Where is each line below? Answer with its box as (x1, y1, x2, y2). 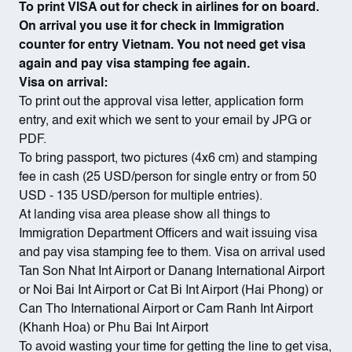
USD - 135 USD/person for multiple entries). (19, 189, 262, 203)
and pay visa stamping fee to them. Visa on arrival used (19, 246, 325, 259)
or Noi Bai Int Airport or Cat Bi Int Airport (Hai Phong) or (19, 284, 323, 297)
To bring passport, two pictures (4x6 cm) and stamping (19, 152, 317, 165)
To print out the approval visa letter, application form (19, 95, 303, 108)
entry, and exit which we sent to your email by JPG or (19, 114, 311, 127)
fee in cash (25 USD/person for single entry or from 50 (19, 170, 317, 184)
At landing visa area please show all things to (19, 208, 270, 222)
